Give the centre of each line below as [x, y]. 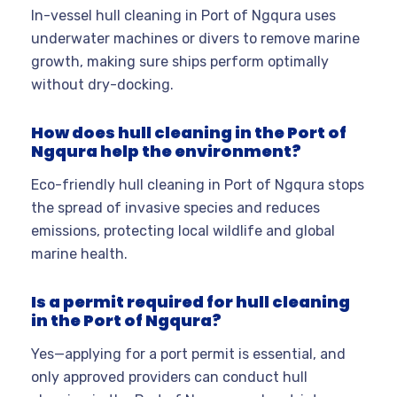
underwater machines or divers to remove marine [195, 39]
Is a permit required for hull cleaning [191, 302]
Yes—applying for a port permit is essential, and [188, 354]
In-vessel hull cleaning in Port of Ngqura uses [183, 16]
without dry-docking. [102, 85]
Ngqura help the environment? [166, 152]
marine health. [79, 254]
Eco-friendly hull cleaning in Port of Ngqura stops [198, 185]
